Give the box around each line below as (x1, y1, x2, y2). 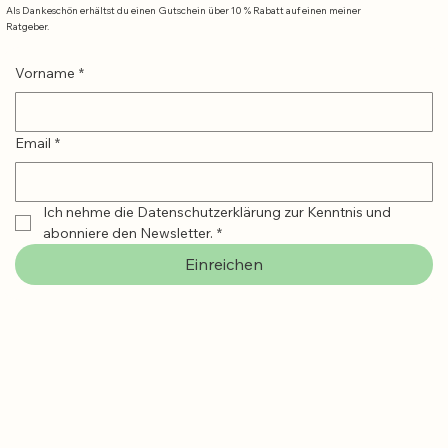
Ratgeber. (6, 19, 50, 33)
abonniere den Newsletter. (43, 223, 213, 242)
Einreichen (184, 253, 263, 274)
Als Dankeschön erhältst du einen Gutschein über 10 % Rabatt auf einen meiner (6, 3, 362, 17)
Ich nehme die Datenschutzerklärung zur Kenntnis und (43, 202, 391, 221)
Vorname (15, 63, 75, 82)
